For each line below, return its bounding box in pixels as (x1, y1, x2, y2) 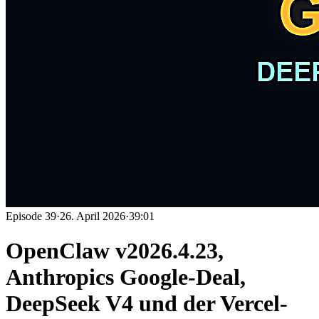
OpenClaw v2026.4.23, (6, 238, 224, 264)
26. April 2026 (60, 210, 125, 222)
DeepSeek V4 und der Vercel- (6, 291, 288, 317)
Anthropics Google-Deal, (6, 264, 246, 291)
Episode (6, 210, 45, 222)
